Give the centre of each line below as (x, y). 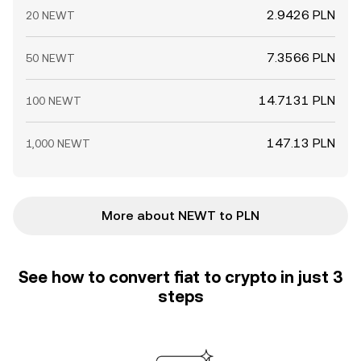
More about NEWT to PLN (180, 216)
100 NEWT (54, 101)
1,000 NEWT (58, 143)
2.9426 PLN (301, 15)
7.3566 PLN (301, 58)
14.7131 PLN (297, 100)
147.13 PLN (301, 143)
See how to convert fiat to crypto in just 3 (180, 277)
